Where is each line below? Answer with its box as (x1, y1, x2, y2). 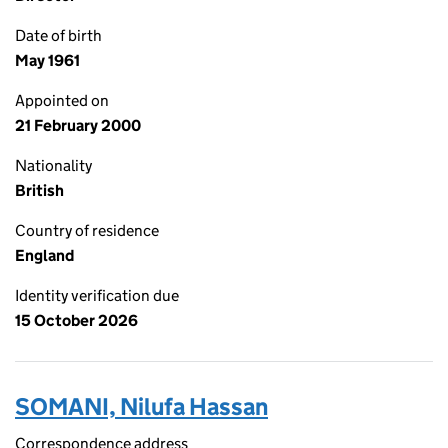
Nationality (15, 156, 92, 175)
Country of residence (15, 221, 159, 240)
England (15, 246, 74, 265)
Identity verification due (15, 286, 179, 305)
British (15, 181, 64, 200)
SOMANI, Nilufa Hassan (15, 392, 268, 421)
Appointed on (15, 91, 109, 110)
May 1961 (15, 51, 80, 70)
